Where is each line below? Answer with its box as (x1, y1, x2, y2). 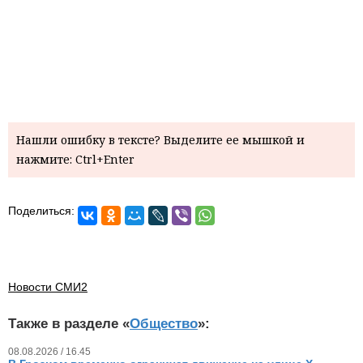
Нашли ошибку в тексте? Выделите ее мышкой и (16, 132, 305, 148)
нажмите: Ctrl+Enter (16, 152, 135, 168)
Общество (130, 316, 198, 332)
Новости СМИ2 (8, 280, 88, 294)
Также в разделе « (8, 316, 130, 332)
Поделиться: (8, 204, 75, 218)
